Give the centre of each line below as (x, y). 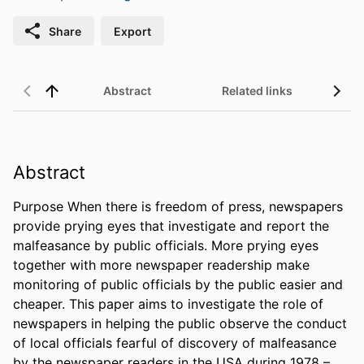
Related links (257, 91)
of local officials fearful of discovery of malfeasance (175, 342)
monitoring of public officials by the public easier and (178, 284)
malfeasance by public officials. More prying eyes (166, 245)
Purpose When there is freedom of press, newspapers (178, 206)
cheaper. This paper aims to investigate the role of (168, 303)
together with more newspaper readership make (161, 264)
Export (132, 31)
